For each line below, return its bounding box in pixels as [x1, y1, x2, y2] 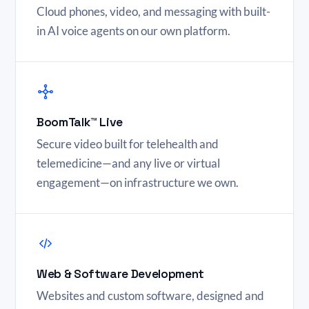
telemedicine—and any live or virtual [37, 156, 220, 170]
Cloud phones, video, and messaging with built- [37, 4, 270, 19]
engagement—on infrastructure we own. [37, 175, 239, 190]
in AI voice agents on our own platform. [37, 23, 230, 38]
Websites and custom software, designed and [37, 288, 264, 303]
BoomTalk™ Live [37, 114, 123, 130]
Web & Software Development [37, 266, 204, 281]
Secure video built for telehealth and [37, 137, 219, 151]
